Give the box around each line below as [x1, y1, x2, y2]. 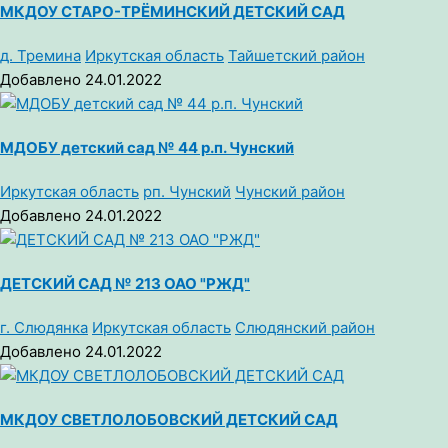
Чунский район [235, 182, 345, 202]
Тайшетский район [228, 46, 365, 66]
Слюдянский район [235, 317, 375, 337]
